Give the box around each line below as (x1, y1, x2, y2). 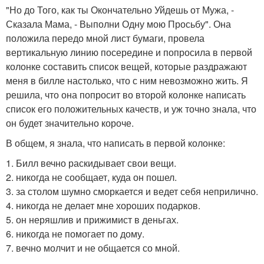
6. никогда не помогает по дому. (6, 227, 144, 241)
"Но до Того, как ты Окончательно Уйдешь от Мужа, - (6, 3, 234, 17)
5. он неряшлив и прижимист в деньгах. (6, 213, 179, 227)
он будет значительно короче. (6, 116, 134, 130)
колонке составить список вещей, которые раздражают (6, 60, 247, 74)
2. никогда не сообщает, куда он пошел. (6, 170, 177, 184)
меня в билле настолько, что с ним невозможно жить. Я (6, 74, 248, 88)
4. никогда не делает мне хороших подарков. (6, 199, 200, 213)
